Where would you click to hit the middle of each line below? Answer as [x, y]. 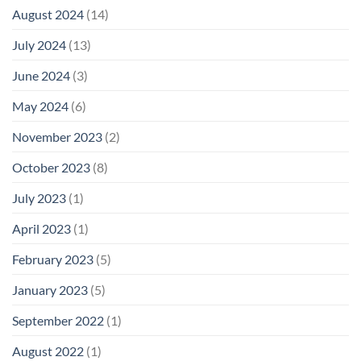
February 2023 [53, 259]
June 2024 [41, 76]
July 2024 [39, 45]
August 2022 [48, 351]
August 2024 [48, 15]
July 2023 [39, 198]
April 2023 [41, 229]
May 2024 [40, 106]
